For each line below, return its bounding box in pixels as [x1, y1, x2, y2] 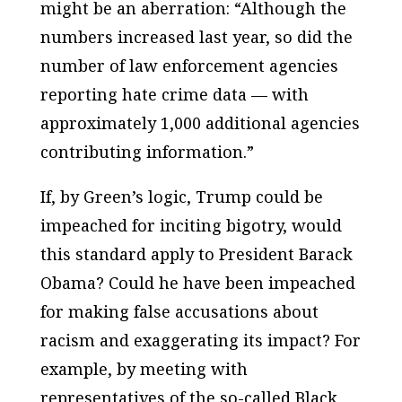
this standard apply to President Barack [39, 243, 353, 266]
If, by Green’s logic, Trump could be [39, 186, 323, 208]
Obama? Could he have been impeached [39, 272, 355, 294]
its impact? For [238, 329, 361, 352]
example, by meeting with [39, 358, 248, 380]
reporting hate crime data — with [39, 83, 309, 106]
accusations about [170, 301, 319, 323]
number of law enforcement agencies [39, 55, 338, 77]
